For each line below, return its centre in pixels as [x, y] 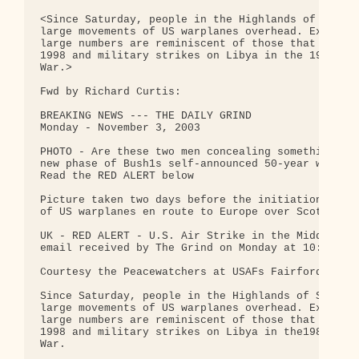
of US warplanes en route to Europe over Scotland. [197, 212]
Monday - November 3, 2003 [120, 128]
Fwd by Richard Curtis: [111, 92]
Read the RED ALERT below [117, 176]
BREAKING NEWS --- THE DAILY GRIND [146, 116]
